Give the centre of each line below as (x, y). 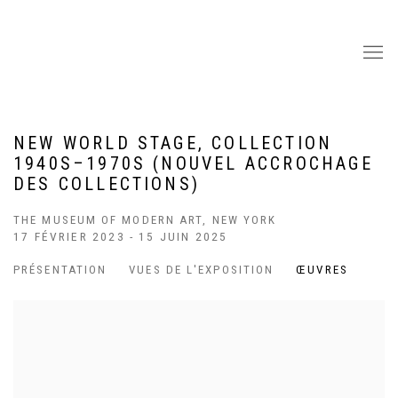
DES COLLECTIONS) (107, 184)
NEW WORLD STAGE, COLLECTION (173, 143)
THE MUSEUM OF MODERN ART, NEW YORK (145, 220)
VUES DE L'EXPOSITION (202, 270)
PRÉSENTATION (60, 270)
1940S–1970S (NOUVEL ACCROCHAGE (193, 163)
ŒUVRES (322, 270)
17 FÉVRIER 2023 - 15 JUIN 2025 (121, 236)
